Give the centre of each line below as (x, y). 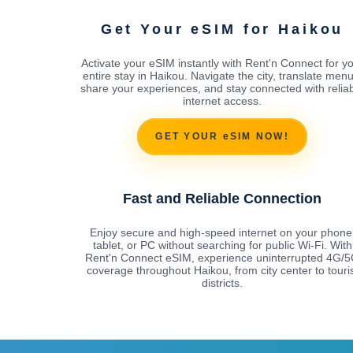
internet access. (222, 100)
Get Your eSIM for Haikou (222, 29)
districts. (222, 282)
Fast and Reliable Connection (222, 198)
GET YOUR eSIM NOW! (222, 137)
